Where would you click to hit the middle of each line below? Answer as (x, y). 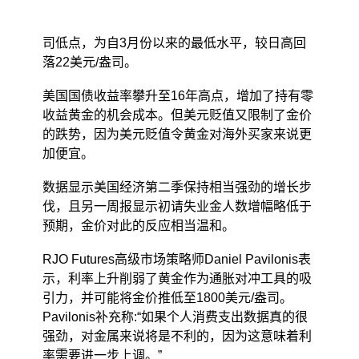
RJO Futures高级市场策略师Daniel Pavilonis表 (176, 259)
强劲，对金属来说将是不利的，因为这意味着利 (177, 336)
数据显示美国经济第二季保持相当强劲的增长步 (177, 187)
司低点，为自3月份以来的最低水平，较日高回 (174, 43)
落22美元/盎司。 (89, 62)
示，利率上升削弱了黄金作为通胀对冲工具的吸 (177, 278)
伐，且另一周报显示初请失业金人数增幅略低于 (177, 206)
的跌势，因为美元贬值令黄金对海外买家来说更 (177, 134)
